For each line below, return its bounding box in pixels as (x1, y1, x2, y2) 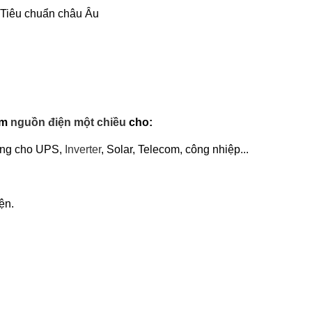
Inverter (65, 143, 101, 155)
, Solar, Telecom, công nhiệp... (101, 143, 249, 155)
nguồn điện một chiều (10, 116, 129, 128)
